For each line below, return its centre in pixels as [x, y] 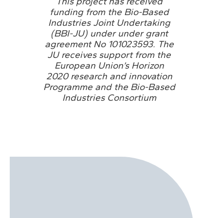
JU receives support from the [109, 54]
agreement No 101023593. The [109, 44]
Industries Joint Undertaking [109, 22]
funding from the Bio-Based [109, 12]
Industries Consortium [109, 97]
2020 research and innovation [109, 76]
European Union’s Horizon [109, 65]
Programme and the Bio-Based [109, 87]
